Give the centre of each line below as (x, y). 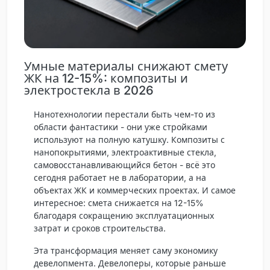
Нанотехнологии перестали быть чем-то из (124, 114)
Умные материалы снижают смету (126, 66)
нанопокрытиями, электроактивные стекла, (125, 152)
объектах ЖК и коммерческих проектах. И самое (135, 190)
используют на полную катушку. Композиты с (129, 139)
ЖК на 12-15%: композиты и (106, 78)
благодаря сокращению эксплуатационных (124, 215)
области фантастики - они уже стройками (121, 127)
